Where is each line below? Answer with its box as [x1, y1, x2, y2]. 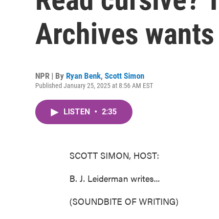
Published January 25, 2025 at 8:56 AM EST [35, 82, 153, 89]
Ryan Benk [66, 71, 101, 81]
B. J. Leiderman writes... [69, 172, 160, 184]
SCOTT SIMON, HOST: [69, 149, 159, 161]
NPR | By [35, 71, 66, 81]
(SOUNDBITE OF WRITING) [69, 195, 178, 207]
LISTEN [64, 107, 92, 116]
